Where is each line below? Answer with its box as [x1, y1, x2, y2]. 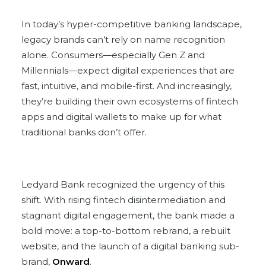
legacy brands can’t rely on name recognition [21, 33, 225, 45]
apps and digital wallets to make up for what [21, 110, 221, 122]
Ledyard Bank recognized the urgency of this [21, 178, 224, 190]
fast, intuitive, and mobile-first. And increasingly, [21, 80, 232, 91]
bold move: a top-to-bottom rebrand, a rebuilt [21, 224, 230, 236]
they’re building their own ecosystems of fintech [21, 95, 238, 107]
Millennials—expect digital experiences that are [21, 64, 235, 76]
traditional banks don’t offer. [21, 126, 147, 138]
